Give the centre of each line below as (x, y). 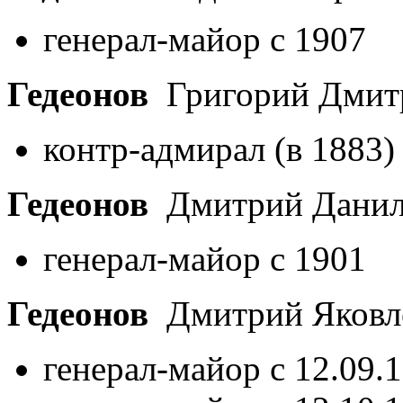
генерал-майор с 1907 (205, 39)
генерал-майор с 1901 (205, 258)
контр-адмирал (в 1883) (219, 148)
